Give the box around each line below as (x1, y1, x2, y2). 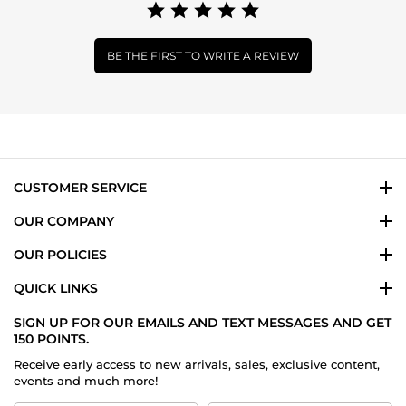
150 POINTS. (14, 330, 89, 347)
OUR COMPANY (14, 212, 114, 229)
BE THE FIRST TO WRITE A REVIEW (107, 48, 299, 63)
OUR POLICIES (14, 246, 107, 263)
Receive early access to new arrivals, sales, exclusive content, (14, 356, 380, 372)
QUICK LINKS (14, 279, 98, 296)
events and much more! (14, 372, 158, 388)
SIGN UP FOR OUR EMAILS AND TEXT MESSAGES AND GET (14, 314, 391, 331)
